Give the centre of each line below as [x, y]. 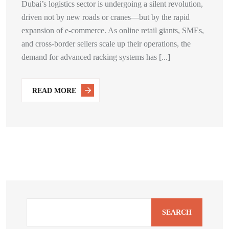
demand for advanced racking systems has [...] [96, 57]
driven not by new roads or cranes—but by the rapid [106, 17]
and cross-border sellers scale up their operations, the [106, 44]
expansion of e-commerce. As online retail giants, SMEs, [113, 30]
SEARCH [177, 212]
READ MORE [54, 90]
